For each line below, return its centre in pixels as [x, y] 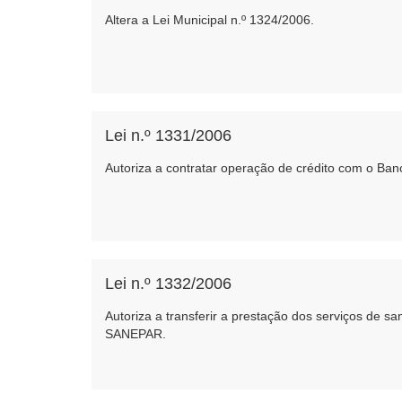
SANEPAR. [135, 334]
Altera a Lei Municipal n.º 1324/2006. [210, 20]
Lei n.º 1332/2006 [168, 284]
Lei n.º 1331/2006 [168, 135]
